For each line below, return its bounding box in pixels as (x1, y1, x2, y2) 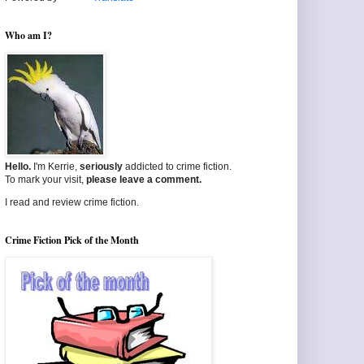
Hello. (5, 161, 31, 173)
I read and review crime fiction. (5, 197, 139, 209)
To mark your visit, (5, 174, 86, 186)
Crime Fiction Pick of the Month (5, 233, 139, 248)
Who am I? (5, 28, 52, 43)
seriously (80, 161, 123, 173)
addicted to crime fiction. (123, 161, 232, 173)
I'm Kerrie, (31, 161, 80, 173)
